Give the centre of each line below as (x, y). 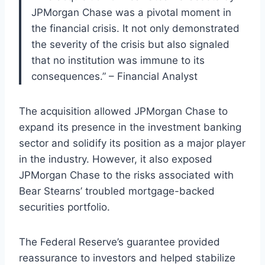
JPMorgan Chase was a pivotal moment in (131, 12)
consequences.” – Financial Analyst (114, 76)
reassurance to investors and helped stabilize (127, 258)
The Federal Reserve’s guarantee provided (119, 242)
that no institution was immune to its (118, 60)
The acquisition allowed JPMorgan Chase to (123, 111)
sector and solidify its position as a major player (132, 143)
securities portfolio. (64, 207)
